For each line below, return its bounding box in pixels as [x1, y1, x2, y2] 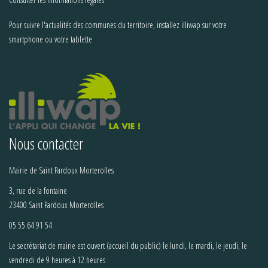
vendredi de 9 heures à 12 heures [9, 254, 105, 266]
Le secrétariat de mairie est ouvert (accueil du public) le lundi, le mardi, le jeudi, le [9, 240, 247, 252]
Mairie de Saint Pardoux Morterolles [9, 165, 114, 176]
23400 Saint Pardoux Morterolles [9, 199, 103, 211]
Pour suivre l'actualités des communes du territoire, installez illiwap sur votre [9, 19, 227, 31]
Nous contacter [9, 133, 83, 155]
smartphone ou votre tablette [9, 33, 92, 45]
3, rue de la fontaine [9, 185, 67, 197]
